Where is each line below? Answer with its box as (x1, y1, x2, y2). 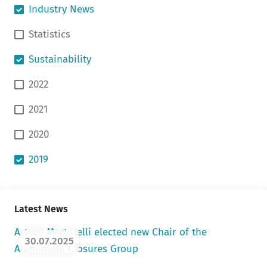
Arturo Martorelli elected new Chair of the (14, 226, 207, 238)
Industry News (29, 3, 94, 15)
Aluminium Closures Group (14, 243, 138, 255)
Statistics (29, 28, 70, 41)
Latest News (14, 203, 68, 215)
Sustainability (29, 53, 91, 66)
